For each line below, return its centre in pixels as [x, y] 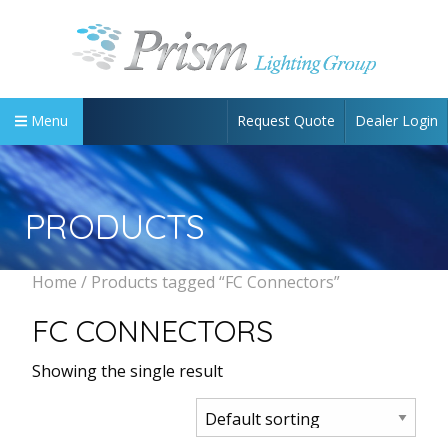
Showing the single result [127, 370]
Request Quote [286, 120]
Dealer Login [396, 120]
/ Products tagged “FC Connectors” [208, 281]
